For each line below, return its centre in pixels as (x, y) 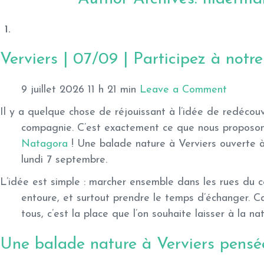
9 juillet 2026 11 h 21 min (79, 90)
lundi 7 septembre (63, 160)
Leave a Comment (183, 90)
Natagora (44, 144)
